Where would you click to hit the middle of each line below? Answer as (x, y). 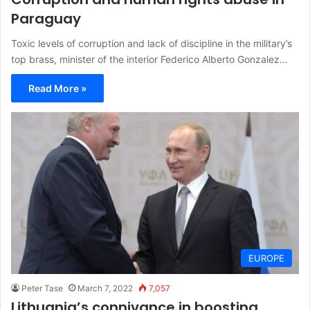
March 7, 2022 (105, 289)
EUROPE (266, 258)
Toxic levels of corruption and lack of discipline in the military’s (152, 43)
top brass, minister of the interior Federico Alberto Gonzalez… (149, 59)
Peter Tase (42, 289)
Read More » (57, 88)
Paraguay (46, 18)
